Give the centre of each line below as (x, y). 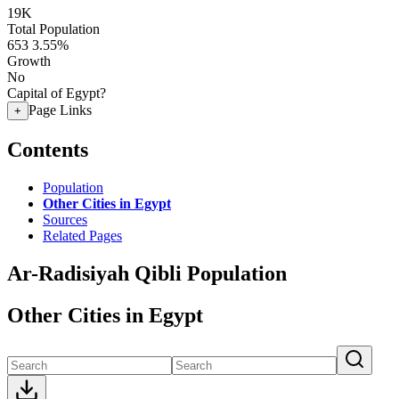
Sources (65, 219)
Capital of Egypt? (57, 93)
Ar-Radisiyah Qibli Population (147, 273)
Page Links (60, 110)
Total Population (53, 29)
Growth (29, 61)
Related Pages (82, 235)
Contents (48, 149)
